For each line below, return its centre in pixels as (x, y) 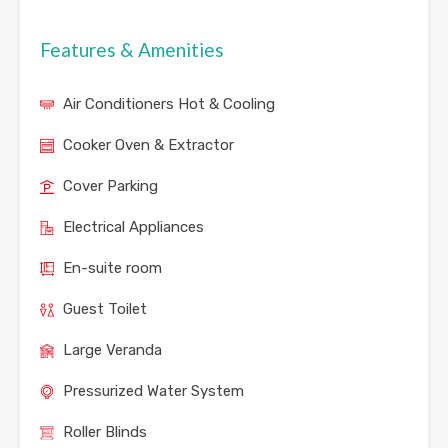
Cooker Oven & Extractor (148, 145)
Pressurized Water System (153, 391)
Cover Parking (110, 186)
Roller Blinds (105, 432)
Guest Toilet (105, 309)
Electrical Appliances (133, 227)
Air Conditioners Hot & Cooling (169, 104)
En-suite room (112, 268)
